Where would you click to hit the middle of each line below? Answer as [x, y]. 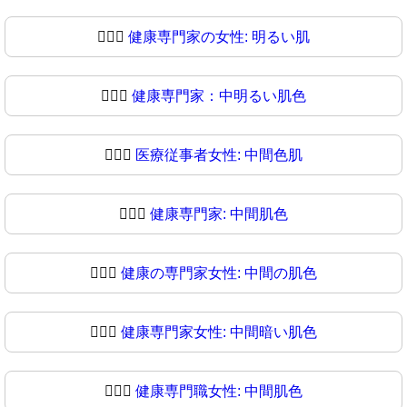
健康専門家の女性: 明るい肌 [219, 36]
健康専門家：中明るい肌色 [219, 95]
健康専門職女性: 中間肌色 [219, 391]
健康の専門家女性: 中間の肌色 [219, 273]
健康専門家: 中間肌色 [219, 213]
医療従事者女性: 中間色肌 [219, 154]
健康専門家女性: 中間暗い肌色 [219, 332]
